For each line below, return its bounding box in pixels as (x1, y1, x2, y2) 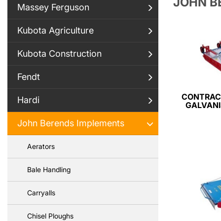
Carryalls (27, 188, 55, 197)
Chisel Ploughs (27, 212, 74, 220)
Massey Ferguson (17, 2, 89, 12)
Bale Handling (27, 165, 71, 174)
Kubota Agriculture (17, 25, 94, 36)
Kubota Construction (17, 48, 102, 59)
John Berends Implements (17, 118, 124, 128)
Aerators (27, 142, 55, 150)
